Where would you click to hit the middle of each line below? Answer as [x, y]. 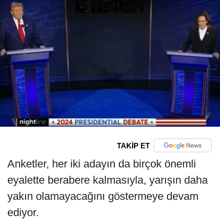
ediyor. [23, 213]
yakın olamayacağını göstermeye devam [103, 196]
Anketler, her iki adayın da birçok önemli [102, 164]
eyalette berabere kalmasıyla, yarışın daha [108, 180]
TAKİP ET [133, 145]
